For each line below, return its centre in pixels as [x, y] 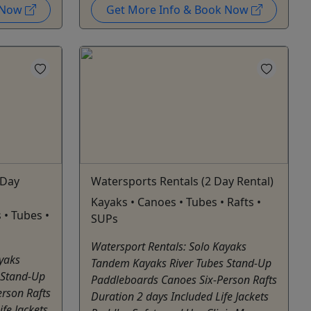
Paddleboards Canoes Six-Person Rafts [184, 279]
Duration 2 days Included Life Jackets [180, 296]
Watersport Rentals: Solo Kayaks [169, 246]
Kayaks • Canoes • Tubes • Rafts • [176, 202]
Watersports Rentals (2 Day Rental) [182, 181]
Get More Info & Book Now [178, 9]
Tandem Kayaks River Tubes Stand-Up [181, 263]
